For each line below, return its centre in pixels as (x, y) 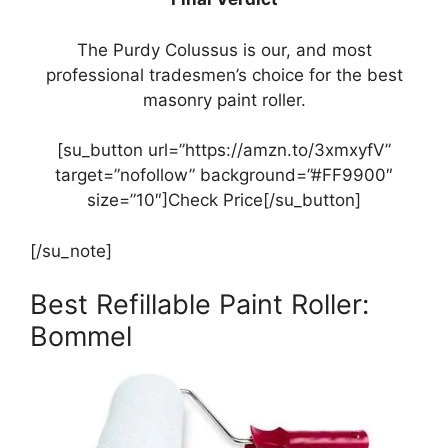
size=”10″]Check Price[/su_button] (224, 200)
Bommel (81, 337)
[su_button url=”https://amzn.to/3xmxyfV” (224, 150)
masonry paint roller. (224, 99)
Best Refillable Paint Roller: (199, 305)
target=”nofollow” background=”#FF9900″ (224, 175)
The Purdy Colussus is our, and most (224, 49)
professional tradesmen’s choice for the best (224, 74)
